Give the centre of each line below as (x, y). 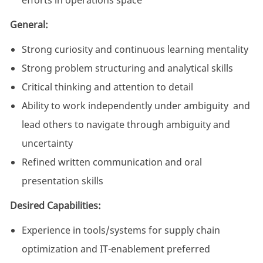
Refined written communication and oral (112, 162)
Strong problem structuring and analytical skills (127, 68)
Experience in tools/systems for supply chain (121, 230)
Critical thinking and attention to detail (107, 87)
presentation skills (62, 181)
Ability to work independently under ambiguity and (136, 106)
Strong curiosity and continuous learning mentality (135, 50)
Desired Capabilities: (55, 206)
